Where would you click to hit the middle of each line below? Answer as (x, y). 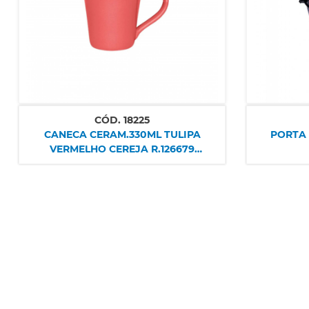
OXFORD (122, 163)
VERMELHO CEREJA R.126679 (122, 149)
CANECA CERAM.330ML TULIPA (122, 134)
